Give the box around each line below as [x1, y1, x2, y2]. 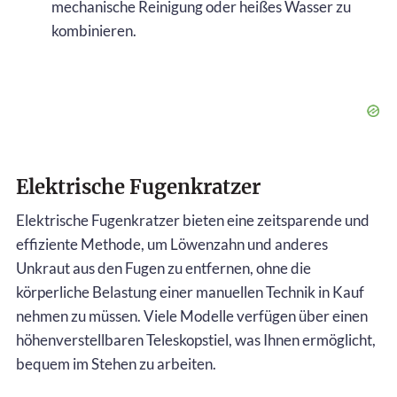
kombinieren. [51, 20, 136, 40]
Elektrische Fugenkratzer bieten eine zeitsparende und [16, 210, 370, 230]
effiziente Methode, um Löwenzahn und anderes [16, 234, 328, 253]
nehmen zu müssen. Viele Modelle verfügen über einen [16, 306, 368, 325]
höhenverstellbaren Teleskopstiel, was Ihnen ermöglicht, [16, 330, 376, 349]
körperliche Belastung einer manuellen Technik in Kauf [16, 282, 364, 301]
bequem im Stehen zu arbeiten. [16, 354, 216, 373]
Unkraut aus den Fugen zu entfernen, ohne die [16, 258, 311, 277]
